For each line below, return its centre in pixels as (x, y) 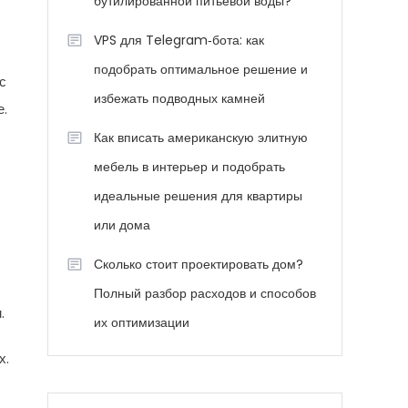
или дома (122, 225)
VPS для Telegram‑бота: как (179, 40)
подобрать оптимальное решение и (201, 69)
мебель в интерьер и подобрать (189, 167)
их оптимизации (142, 322)
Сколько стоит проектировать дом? (199, 264)
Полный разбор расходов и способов (205, 293)
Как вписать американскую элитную (201, 138)
